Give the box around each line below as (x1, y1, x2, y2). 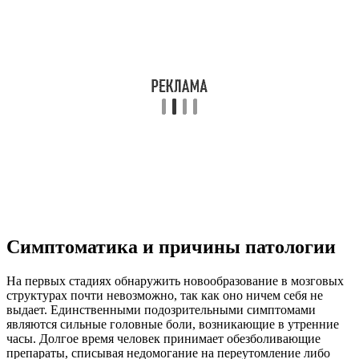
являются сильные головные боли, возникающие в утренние (6, 317, 339, 332)
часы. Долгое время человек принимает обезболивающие (6, 332, 321, 346)
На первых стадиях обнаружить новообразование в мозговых (6, 274, 344, 288)
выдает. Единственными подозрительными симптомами (6, 303, 316, 317)
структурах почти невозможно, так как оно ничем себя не (6, 288, 323, 303)
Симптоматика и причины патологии (6, 236, 336, 258)
